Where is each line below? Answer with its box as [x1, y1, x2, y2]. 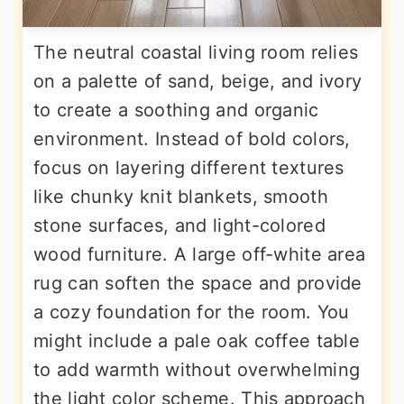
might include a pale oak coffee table [33, 330, 361, 352]
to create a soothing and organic [33, 99, 319, 121]
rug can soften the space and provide [33, 272, 363, 294]
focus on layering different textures [33, 157, 344, 179]
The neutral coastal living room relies [33, 41, 359, 63]
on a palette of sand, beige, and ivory [33, 70, 363, 92]
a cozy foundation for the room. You [33, 301, 350, 323]
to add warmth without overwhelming [33, 359, 361, 381]
